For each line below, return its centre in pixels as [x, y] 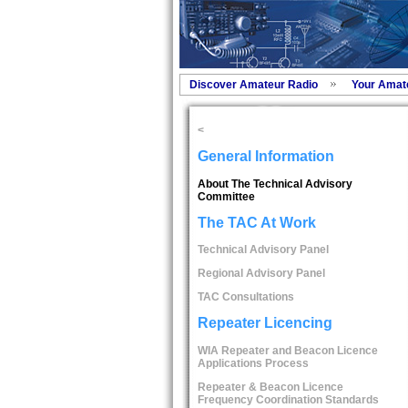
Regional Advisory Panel [261, 274]
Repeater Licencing [265, 323]
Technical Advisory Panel [263, 250]
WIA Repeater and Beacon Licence [287, 350]
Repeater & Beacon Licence [270, 387]
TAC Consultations [245, 297]
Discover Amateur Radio [253, 85]
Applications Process [253, 363]
